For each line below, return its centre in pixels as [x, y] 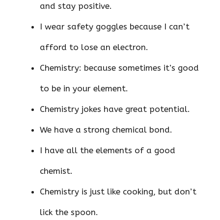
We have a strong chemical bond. [106, 129]
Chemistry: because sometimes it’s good [119, 68]
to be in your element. [84, 88]
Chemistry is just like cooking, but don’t [118, 191]
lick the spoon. [69, 212]
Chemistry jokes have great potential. [115, 109]
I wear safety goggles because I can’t [115, 26]
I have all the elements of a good [108, 150]
